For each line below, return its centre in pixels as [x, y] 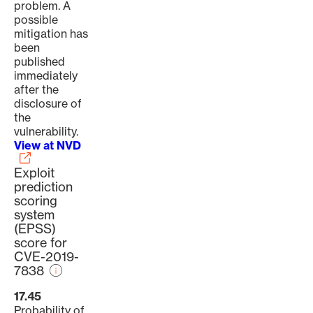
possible [36, 20]
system [34, 215]
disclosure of [48, 103]
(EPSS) [35, 229]
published [39, 61]
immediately [46, 75]
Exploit [34, 173]
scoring [36, 201]
